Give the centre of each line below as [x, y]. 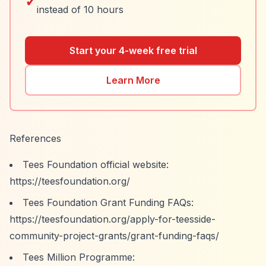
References [35, 138]
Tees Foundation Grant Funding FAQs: [108, 202]
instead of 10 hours [80, 9]
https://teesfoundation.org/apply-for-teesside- [113, 219]
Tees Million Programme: [79, 257]
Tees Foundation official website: [96, 164]
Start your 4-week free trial [133, 50]
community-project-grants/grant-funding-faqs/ [114, 236]
